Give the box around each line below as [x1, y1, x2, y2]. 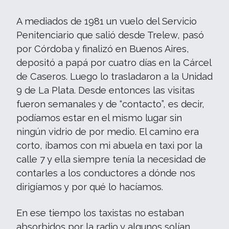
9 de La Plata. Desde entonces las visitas [16, 85, 195, 96]
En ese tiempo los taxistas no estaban [16, 208, 184, 218]
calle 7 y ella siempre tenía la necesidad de [16, 154, 206, 165]
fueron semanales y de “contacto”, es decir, [16, 99, 204, 109]
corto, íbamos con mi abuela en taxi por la [16, 140, 202, 151]
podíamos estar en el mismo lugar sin [16, 112, 182, 123]
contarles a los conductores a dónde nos [16, 168, 195, 178]
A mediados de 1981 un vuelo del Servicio [16, 16, 197, 27]
